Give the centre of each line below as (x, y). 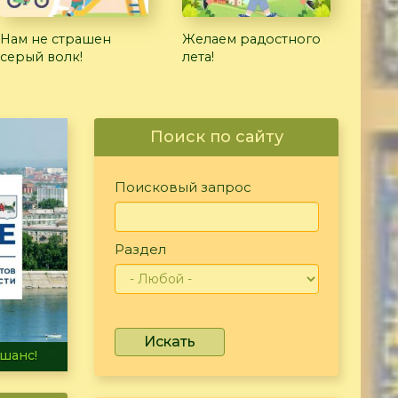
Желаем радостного (251, 39)
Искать (169, 341)
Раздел (140, 249)
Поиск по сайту (216, 136)
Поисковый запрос (183, 187)
